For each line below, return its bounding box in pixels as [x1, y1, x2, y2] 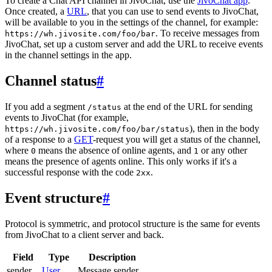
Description [88, 252, 136, 263]
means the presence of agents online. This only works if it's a [5, 156, 237, 167]
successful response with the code [5, 167, 136, 178]
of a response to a [5, 134, 74, 145]
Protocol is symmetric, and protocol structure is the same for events [5, 219, 260, 229]
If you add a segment [5, 101, 87, 112]
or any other [199, 145, 247, 156]
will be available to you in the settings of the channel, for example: [5, 17, 258, 28]
